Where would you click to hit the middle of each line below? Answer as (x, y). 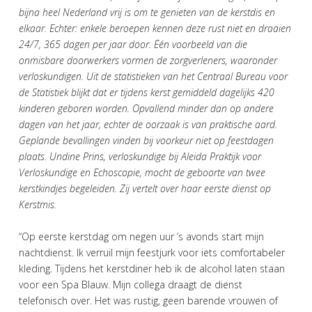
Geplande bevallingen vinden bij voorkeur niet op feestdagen (146, 140)
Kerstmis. (38, 204)
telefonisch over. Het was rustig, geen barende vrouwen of (148, 300)
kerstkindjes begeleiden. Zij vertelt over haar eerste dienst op (145, 188)
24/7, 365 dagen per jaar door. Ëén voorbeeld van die (133, 44)
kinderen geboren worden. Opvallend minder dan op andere (146, 108)
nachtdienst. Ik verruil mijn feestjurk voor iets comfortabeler (152, 252)
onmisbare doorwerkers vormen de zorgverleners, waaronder (148, 60)
